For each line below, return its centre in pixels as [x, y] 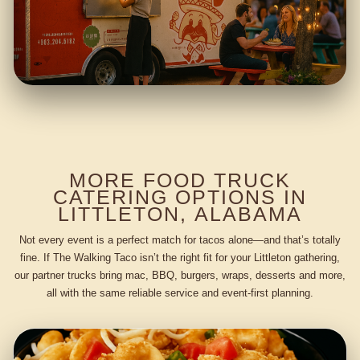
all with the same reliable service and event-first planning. [180, 292]
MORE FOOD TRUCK [180, 180]
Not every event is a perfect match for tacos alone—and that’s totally [180, 239]
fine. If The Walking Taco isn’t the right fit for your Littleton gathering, [180, 257]
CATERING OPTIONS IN [180, 197]
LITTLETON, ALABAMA [180, 214]
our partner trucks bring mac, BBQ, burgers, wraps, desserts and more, [180, 275]
